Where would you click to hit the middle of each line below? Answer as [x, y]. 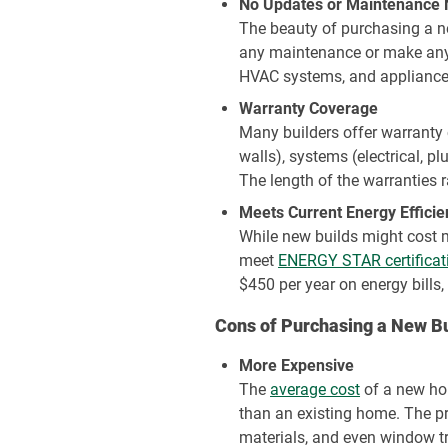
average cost [315, 389]
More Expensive [297, 365]
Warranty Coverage [309, 108]
